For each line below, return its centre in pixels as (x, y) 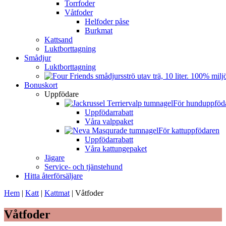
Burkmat (99, 31)
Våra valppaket (109, 121)
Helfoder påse (107, 21)
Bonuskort (41, 85)
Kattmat (57, 193)
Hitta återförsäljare (53, 176)
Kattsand (59, 40)
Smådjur (38, 58)
